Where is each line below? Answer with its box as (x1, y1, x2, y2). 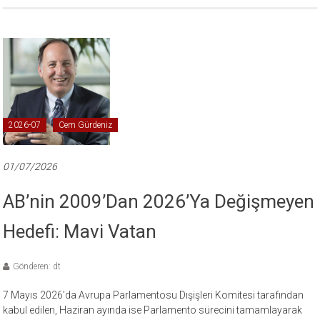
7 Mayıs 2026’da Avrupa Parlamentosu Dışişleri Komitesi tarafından (3, 289, 304, 301)
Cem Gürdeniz (59, 120, 113, 131)
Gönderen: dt (13, 261, 61, 272)
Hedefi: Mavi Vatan (3, 221, 157, 243)
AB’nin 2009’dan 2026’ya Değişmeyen (3, 191, 315, 213)
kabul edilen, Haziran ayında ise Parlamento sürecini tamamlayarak (3, 304, 303, 316)
